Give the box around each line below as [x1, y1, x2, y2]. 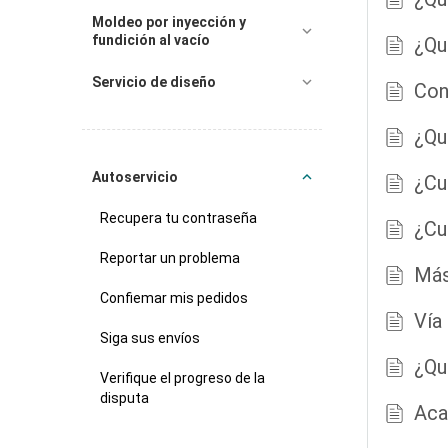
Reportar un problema [100, 250, 240, 266]
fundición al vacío [92, 32, 210, 48]
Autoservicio [92, 169, 178, 185]
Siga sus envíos [100, 330, 200, 346]
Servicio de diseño [92, 74, 216, 90]
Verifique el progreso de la [100, 370, 265, 386]
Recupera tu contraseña [100, 210, 257, 226]
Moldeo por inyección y [92, 14, 246, 30]
